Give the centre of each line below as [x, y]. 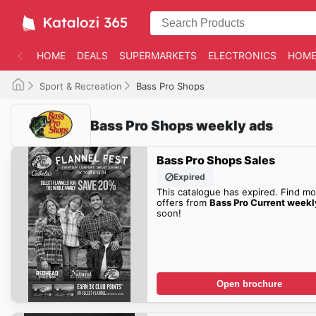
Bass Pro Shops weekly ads [182, 125]
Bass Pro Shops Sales [215, 160]
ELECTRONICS [242, 55]
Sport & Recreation [81, 86]
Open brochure [250, 284]
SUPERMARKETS [158, 55]
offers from [183, 202]
